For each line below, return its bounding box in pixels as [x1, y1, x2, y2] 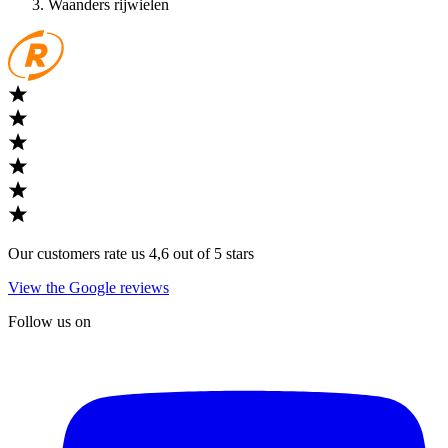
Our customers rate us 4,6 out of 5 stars [8, 245, 254, 263]
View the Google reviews [8, 279, 169, 297]
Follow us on [8, 313, 91, 331]
